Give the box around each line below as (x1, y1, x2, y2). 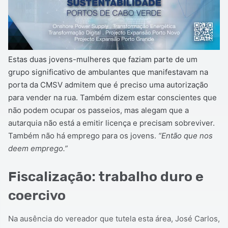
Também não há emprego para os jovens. (8, 131, 158, 141)
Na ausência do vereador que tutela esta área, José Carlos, (8, 213, 220, 223)
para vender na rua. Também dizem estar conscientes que (8, 93, 217, 103)
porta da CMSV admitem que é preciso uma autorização (8, 80, 208, 90)
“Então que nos (158, 131, 213, 141)
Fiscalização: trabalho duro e (8, 168, 204, 185)
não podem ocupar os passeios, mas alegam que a (8, 105, 189, 116)
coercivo (8, 187, 66, 204)
